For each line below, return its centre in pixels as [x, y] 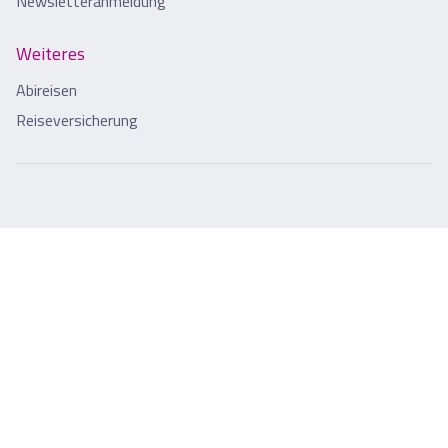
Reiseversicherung [77, 120]
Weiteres [50, 54]
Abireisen [46, 90]
